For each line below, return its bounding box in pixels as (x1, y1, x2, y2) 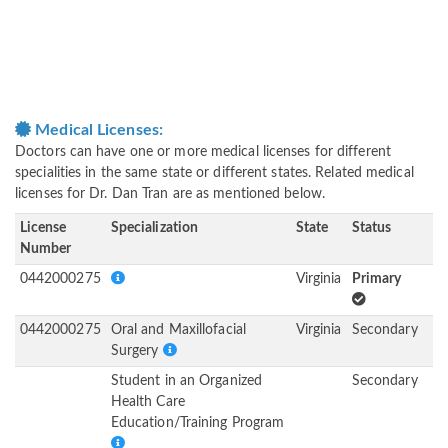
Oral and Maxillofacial (110, 323, 246, 338)
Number (19, 242, 72, 257)
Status (351, 221, 392, 236)
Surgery (110, 344, 163, 359)
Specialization (110, 221, 199, 236)
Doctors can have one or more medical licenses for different (15, 145, 391, 160)
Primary (351, 272, 402, 287)
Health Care (110, 395, 185, 410)
